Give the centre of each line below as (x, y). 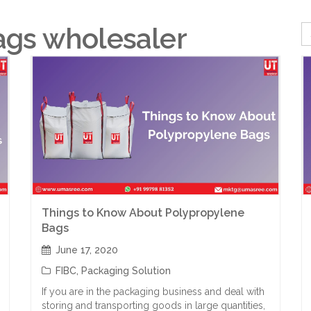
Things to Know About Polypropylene (143, 213)
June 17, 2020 (87, 250)
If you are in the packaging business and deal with (153, 292)
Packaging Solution (126, 271)
